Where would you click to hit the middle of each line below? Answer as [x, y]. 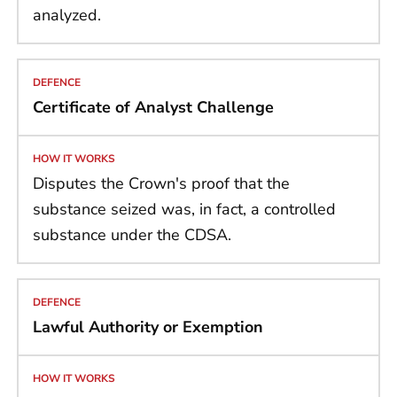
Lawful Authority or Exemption [148, 327]
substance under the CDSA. [132, 235]
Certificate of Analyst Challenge [153, 108]
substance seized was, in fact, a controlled [184, 210]
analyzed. [67, 16]
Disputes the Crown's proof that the [161, 184]
